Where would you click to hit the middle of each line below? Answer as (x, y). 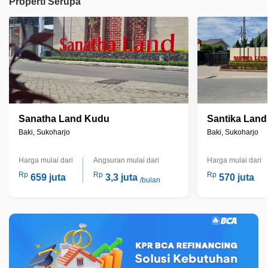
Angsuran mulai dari (126, 161)
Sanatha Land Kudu (64, 119)
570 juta (237, 178)
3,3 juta (121, 178)
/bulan (150, 180)
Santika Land (237, 119)
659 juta (48, 178)
